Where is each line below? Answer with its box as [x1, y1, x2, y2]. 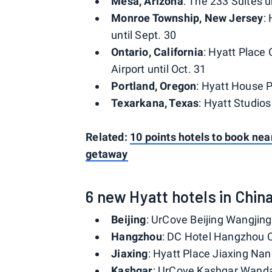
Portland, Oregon [111, 80, 197, 92]
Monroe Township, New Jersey [111, 12, 263, 24]
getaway [86, 148, 128, 160]
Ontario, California [111, 46, 204, 58]
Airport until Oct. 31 [111, 63, 206, 75]
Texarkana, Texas [111, 97, 199, 109]
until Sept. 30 [111, 29, 177, 41]
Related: [86, 131, 131, 143]
